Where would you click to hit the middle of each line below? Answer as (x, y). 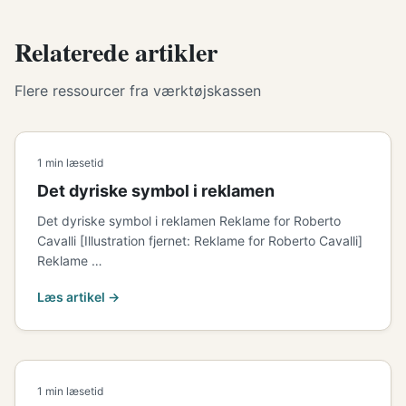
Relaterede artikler (116, 52)
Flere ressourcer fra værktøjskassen (138, 91)
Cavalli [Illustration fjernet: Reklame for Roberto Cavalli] (200, 241)
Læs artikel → (78, 297)
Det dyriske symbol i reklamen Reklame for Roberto (189, 221)
